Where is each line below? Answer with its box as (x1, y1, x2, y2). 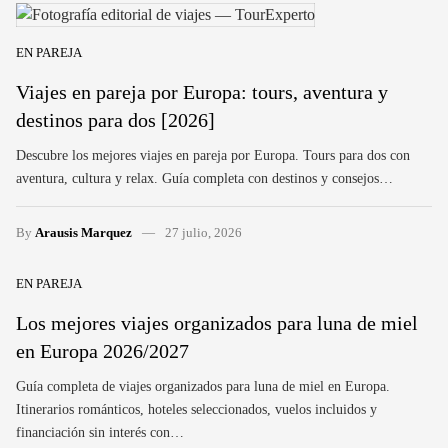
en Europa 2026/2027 (16, 339, 189, 362)
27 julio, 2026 (164, 224, 242, 240)
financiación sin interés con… (16, 424, 184, 440)
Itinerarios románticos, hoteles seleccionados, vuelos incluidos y (16, 401, 377, 417)
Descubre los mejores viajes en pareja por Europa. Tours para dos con (16, 147, 410, 163)
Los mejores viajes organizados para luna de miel (16, 311, 418, 334)
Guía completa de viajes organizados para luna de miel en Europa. (16, 378, 390, 394)
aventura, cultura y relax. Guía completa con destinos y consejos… (16, 170, 393, 186)
